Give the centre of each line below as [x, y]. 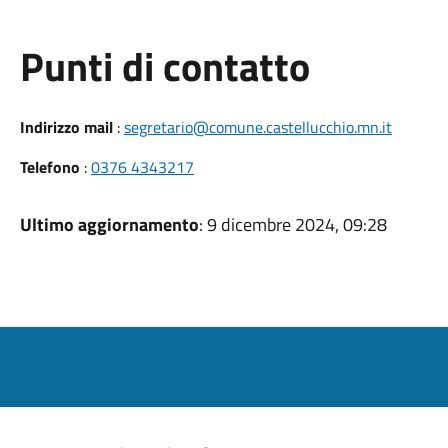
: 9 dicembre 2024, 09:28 [292, 224]
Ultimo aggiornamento [109, 224]
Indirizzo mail [66, 127]
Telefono [49, 167]
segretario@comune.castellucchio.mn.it [257, 127]
